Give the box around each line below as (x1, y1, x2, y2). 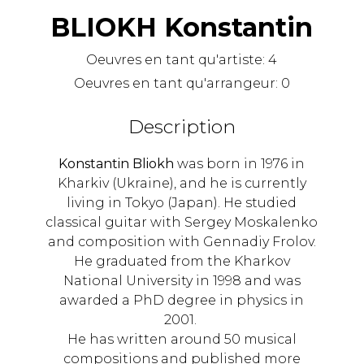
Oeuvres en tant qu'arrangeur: (73, 76, 281, 92)
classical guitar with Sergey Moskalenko (45, 214, 318, 231)
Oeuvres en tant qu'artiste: (86, 52, 269, 68)
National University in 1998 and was (63, 273, 301, 289)
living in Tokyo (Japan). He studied (67, 195, 297, 211)
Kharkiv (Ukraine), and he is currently (57, 175, 306, 192)
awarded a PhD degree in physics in (59, 292, 305, 309)
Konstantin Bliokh (58, 156, 175, 172)
